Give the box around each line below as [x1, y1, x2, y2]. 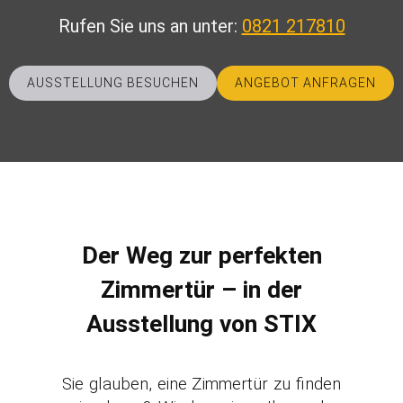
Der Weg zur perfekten [81, 241, 322, 270]
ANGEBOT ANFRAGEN [235, 76, 376, 90]
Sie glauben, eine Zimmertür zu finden [62, 374, 341, 394]
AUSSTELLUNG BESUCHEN [27, 76, 199, 90]
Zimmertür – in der [101, 275, 302, 304]
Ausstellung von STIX [86, 309, 317, 338]
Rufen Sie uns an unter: [58, 15, 242, 37]
